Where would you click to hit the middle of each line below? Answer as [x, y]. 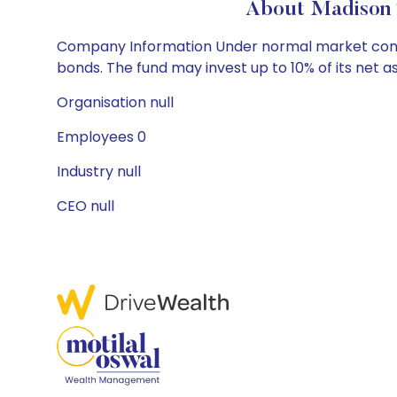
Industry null [99, 171]
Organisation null [115, 102]
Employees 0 [101, 137]
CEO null [86, 206]
